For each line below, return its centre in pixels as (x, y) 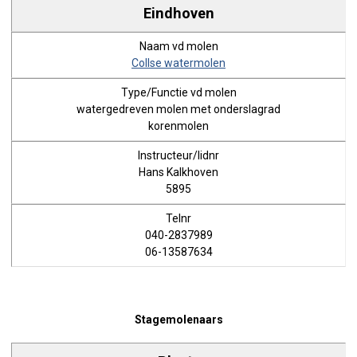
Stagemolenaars (178, 319)
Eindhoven (178, 13)
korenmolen (178, 126)
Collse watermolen (178, 63)
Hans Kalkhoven (178, 172)
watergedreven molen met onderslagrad (178, 109)
